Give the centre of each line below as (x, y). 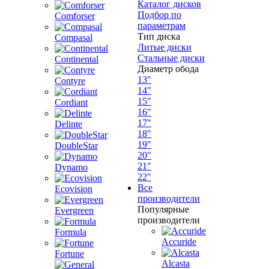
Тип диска (159, 36)
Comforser (75, 16)
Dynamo (71, 167)
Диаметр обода (168, 69)
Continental (77, 59)
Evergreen (74, 210)
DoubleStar (76, 146)
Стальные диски (171, 58)
